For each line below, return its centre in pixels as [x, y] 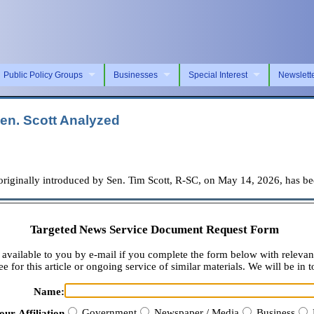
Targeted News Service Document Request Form [154, 230]
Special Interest [218, 75]
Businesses [136, 75]
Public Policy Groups [43, 75]
